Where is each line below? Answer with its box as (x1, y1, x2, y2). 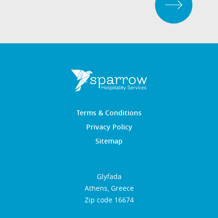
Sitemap (95, 136, 123, 146)
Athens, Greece (84, 183, 134, 193)
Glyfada (96, 172, 122, 182)
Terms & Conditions (76, 108, 142, 118)
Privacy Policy (86, 122, 132, 132)
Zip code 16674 (84, 195, 134, 205)
